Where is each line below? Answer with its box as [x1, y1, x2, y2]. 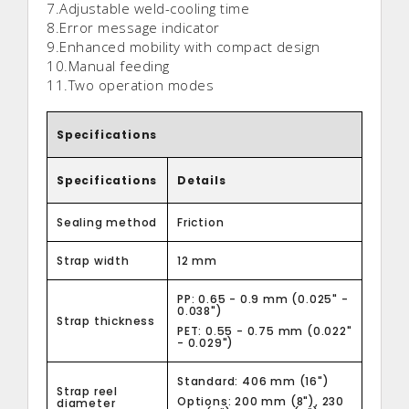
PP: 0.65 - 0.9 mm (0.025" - [177, 291, 349, 308]
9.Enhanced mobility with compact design [47, 37, 320, 57]
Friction [177, 215, 225, 231]
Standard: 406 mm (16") [177, 373, 330, 390]
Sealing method [57, 215, 158, 231]
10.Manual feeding [47, 57, 170, 76]
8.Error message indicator [47, 18, 220, 37]
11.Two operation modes [47, 76, 214, 95]
